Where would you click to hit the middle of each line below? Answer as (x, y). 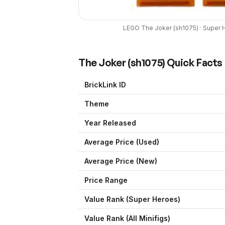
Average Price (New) (121, 161)
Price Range (106, 180)
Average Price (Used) (122, 142)
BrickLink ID (105, 85)
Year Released (110, 123)
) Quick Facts (193, 63)
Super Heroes (153, 199)
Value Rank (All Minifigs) (127, 218)
